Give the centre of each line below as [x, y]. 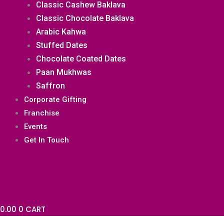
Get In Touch [46, 140]
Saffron [50, 86]
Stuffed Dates [62, 45]
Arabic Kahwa [61, 32]
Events [35, 126]
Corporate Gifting [55, 99]
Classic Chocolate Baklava [85, 18]
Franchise [42, 113]
